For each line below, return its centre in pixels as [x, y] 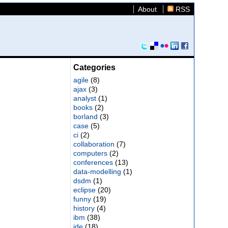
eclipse [84, 190]
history [84, 208]
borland [85, 117]
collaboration [94, 144]
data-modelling [97, 172]
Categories [94, 67]
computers [90, 153]
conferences [93, 162]
